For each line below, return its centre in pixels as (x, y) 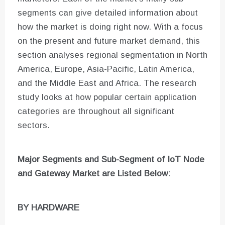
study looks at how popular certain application (107, 97)
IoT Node (186, 160)
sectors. (34, 126)
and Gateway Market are (66, 174)
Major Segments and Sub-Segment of (92, 160)
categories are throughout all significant (96, 111)
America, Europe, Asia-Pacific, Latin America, (106, 69)
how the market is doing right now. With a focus (110, 27)
